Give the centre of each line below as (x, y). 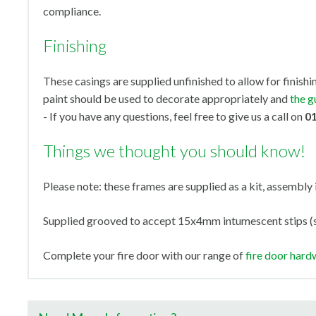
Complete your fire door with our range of (144, 255)
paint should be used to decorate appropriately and (166, 98)
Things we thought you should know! (174, 151)
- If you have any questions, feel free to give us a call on (174, 116)
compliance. (73, 11)
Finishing (75, 45)
